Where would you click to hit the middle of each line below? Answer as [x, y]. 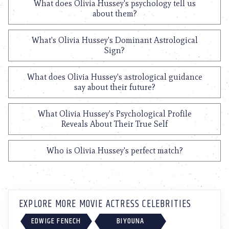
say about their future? [114, 87]
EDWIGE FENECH [56, 221]
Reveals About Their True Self [114, 124]
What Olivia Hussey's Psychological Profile [114, 114]
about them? [114, 14]
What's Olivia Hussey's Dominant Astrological [114, 40]
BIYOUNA [131, 221]
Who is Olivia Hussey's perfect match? [114, 151]
